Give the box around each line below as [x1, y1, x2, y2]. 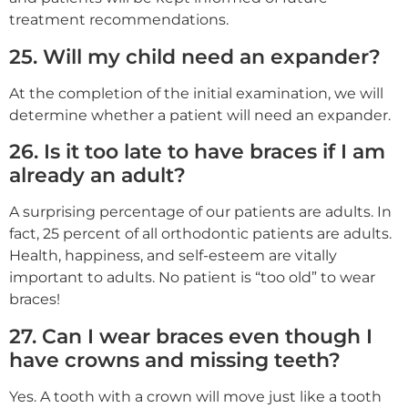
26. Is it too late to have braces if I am [9, 138, 385, 165]
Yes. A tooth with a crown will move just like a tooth [9, 387, 382, 405]
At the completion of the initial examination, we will [9, 84, 383, 102]
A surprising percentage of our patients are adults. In [9, 203, 392, 221]
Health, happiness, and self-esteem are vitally [9, 247, 337, 265]
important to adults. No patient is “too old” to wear [9, 269, 375, 287]
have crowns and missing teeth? [9, 346, 341, 372]
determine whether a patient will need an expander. [9, 106, 391, 124]
